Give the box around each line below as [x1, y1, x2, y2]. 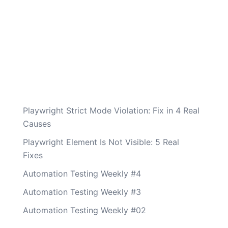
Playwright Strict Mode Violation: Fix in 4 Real [22, 105, 199, 116]
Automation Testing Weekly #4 [22, 168, 141, 179]
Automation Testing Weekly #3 [22, 187, 141, 197]
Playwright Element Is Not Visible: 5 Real [22, 137, 179, 147]
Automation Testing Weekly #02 [22, 205, 146, 215]
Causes [22, 119, 51, 129]
